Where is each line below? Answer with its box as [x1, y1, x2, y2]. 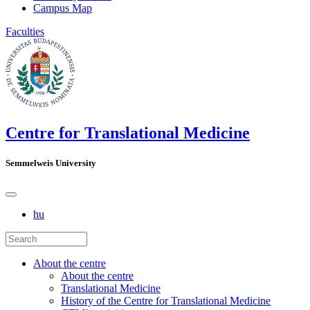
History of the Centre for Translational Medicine [61, 294, 271, 307]
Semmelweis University [6, 158, 96, 169]
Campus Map [33, 2, 92, 15]
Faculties [6, 26, 44, 38]
